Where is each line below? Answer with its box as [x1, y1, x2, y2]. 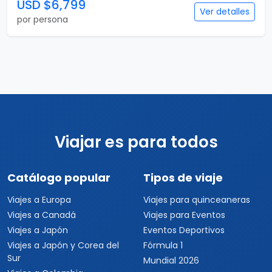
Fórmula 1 [143, 239, 183, 251]
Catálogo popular [7, 170, 110, 185]
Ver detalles [200, 5, 250, 18]
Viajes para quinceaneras [143, 194, 250, 206]
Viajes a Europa [7, 194, 71, 206]
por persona [17, 13, 68, 25]
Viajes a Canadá [7, 209, 76, 221]
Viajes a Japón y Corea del [7, 239, 119, 251]
